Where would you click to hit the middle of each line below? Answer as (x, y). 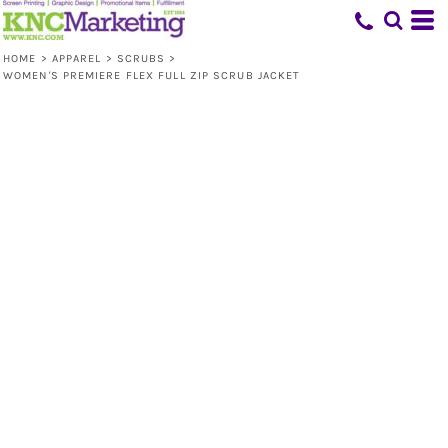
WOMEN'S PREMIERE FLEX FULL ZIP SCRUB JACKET (152, 75)
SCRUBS (141, 58)
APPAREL (76, 58)
